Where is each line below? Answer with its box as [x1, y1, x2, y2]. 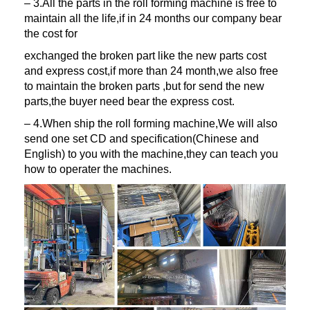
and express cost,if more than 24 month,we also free [24, 64, 278, 77]
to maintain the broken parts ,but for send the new [24, 80, 264, 92]
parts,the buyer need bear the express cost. [24, 95, 235, 107]
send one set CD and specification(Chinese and [24, 132, 259, 145]
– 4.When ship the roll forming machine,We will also [24, 117, 277, 129]
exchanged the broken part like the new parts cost [24, 49, 266, 62]
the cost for [24, 27, 77, 39]
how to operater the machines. [24, 163, 172, 175]
